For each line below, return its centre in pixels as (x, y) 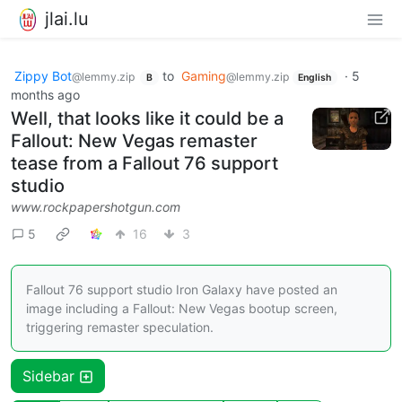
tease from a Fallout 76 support (144, 164)
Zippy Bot (43, 75)
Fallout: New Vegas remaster (134, 141)
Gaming (203, 75)
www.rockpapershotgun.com (96, 207)
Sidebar (51, 376)
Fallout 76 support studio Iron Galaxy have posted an (182, 290)
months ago (45, 95)
